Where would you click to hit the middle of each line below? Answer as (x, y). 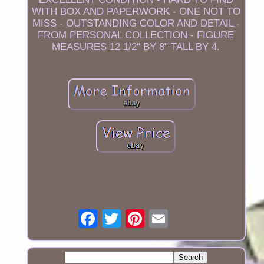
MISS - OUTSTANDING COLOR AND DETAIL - (136, 24)
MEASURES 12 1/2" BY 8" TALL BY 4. (136, 47)
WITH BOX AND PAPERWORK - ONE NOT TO (136, 12)
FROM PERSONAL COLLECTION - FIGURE (136, 35)
